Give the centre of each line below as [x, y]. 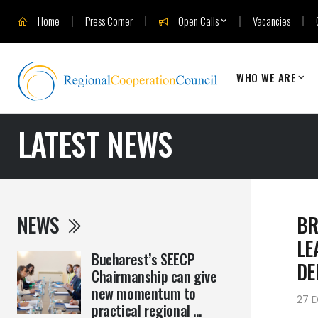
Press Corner [109, 21]
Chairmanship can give [154, 276]
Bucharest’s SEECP [143, 259]
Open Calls [197, 21]
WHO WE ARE [266, 77]
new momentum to [144, 293]
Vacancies [271, 21]
